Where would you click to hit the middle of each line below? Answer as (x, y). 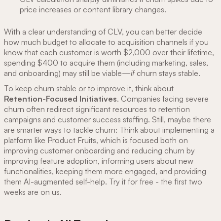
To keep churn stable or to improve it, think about (89, 89)
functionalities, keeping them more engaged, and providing (105, 171)
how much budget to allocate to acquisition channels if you (106, 42)
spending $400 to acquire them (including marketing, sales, (106, 62)
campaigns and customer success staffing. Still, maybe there (108, 120)
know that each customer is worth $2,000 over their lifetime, (109, 52)
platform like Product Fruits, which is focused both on (96, 140)
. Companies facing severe (163, 99)
